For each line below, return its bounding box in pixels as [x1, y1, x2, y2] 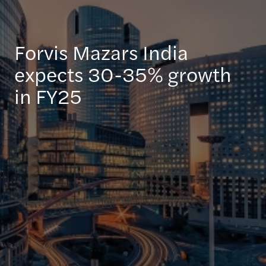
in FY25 [14, 81, 82, 110]
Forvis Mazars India [14, 37, 188, 66]
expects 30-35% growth [14, 59, 232, 88]
